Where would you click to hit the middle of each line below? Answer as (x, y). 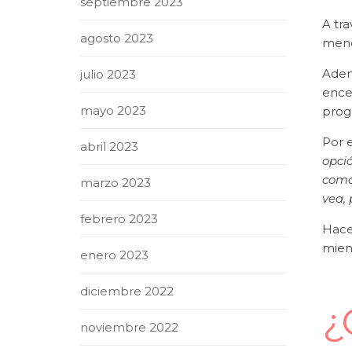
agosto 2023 (117, 38)
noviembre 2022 (129, 327)
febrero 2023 (119, 219)
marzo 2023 (115, 183)
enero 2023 (114, 255)
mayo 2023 (113, 110)
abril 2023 (109, 147)
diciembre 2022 (127, 291)
